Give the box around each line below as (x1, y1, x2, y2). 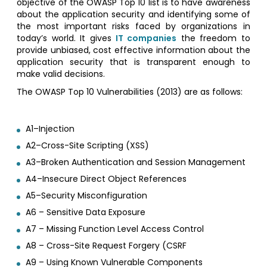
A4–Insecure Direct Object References (26, 173, 187, 185)
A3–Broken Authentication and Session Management (26, 156, 246, 169)
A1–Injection (26, 123, 75, 135)
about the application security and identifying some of (17, 8, 250, 21)
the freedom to (176, 32, 250, 45)
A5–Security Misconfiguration (26, 190, 148, 202)
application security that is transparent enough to (17, 56, 250, 69)
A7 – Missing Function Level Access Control (26, 223, 204, 235)
